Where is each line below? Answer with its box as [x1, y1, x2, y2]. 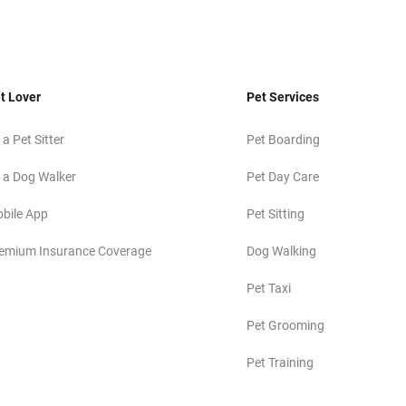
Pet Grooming [246, 318, 324, 333]
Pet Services [246, 90, 319, 105]
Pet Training [246, 355, 314, 371]
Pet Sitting [246, 207, 304, 222]
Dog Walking [246, 244, 316, 259]
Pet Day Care [246, 169, 319, 185]
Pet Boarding [246, 132, 320, 148]
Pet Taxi [246, 281, 291, 296]
